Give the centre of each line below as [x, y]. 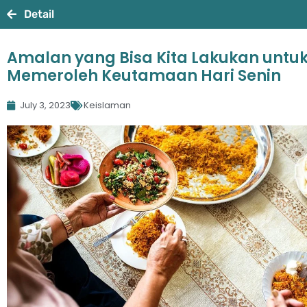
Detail [39, 14]
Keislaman [107, 105]
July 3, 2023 [45, 105]
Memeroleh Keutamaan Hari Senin [144, 76]
